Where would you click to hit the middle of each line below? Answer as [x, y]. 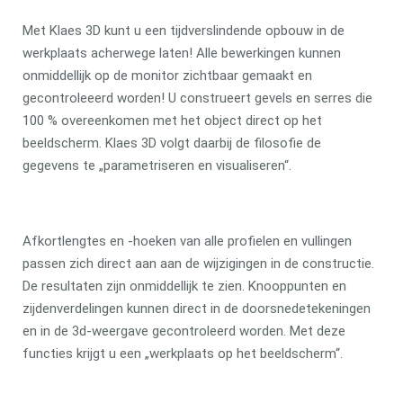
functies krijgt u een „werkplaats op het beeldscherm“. [182, 353]
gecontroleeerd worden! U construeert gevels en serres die [197, 99]
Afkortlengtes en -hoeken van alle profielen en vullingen [187, 241]
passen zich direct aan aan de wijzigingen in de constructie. [198, 263]
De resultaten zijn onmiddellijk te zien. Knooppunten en [184, 286]
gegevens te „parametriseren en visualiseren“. [157, 166]
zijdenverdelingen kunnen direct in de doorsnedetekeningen [196, 308]
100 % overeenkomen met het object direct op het [172, 121]
